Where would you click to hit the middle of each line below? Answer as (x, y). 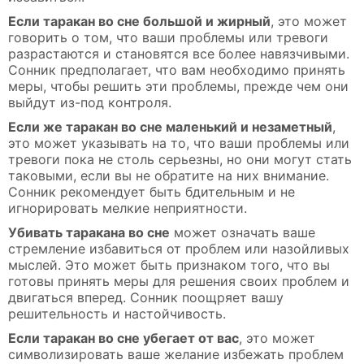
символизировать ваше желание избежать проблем (176, 354)
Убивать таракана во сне (89, 232)
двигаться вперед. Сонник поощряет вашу (146, 297)
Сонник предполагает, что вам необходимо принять (177, 69)
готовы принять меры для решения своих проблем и (179, 281)
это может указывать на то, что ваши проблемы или (179, 143)
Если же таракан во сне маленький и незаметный (170, 126)
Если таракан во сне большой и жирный (139, 21)
